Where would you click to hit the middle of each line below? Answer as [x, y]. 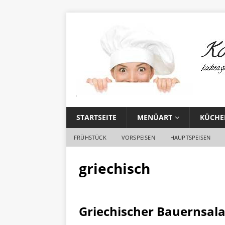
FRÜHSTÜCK [90, 137]
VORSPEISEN [138, 137]
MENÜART [155, 117]
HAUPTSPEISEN [190, 137]
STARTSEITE [96, 117]
